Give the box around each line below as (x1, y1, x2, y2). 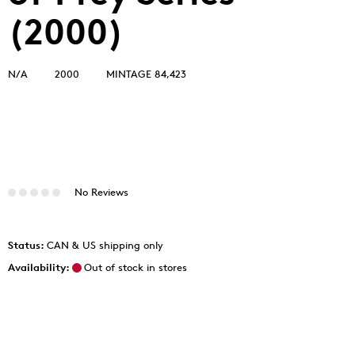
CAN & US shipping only (47, 239, 163, 251)
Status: (8, 239, 47, 251)
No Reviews (74, 185, 128, 199)
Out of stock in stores (84, 261, 187, 273)
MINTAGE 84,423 (106, 67, 186, 80)
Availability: (8, 261, 70, 273)
